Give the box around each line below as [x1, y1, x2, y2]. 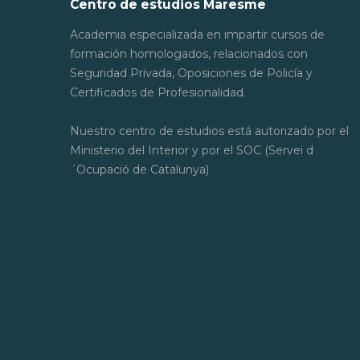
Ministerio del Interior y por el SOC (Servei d [70, 142, 313, 157]
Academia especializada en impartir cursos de [70, 27, 325, 42]
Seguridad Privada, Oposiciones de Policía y [70, 65, 313, 80]
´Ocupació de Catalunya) [70, 162, 209, 177]
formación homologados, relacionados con [70, 46, 308, 61]
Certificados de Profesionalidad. [70, 84, 246, 100]
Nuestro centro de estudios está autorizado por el [70, 123, 349, 138]
